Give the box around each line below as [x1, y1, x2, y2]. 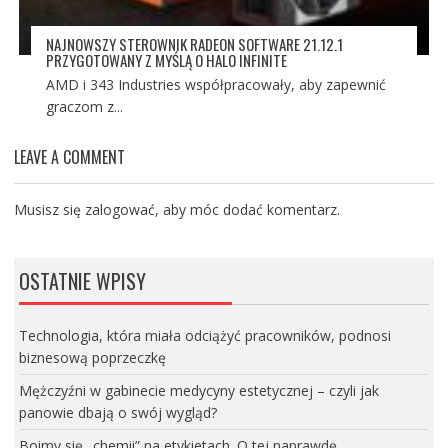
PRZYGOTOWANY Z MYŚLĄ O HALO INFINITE [45, 49, 287, 72]
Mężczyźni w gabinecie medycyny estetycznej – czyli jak [18, 381, 379, 401]
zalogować [84, 200, 155, 220]
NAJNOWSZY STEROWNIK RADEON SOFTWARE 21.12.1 [45, 33, 343, 56]
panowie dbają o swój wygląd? [18, 403, 217, 423]
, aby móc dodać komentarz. [154, 200, 340, 220]
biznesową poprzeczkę [18, 348, 166, 368]
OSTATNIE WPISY [18, 266, 146, 297]
